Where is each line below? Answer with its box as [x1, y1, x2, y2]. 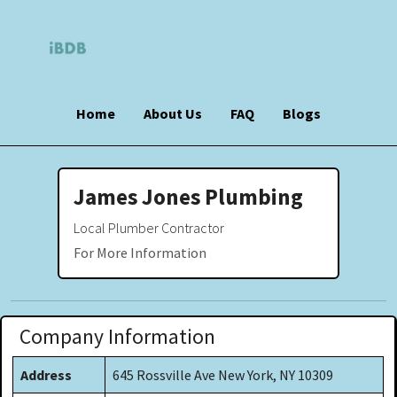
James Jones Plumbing [74, 182, 303, 211]
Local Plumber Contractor [74, 218, 224, 237]
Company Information [19, 323, 215, 349]
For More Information [74, 243, 206, 261]
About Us [144, 104, 202, 122]
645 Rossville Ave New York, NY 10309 [113, 365, 333, 384]
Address [20, 365, 72, 384]
